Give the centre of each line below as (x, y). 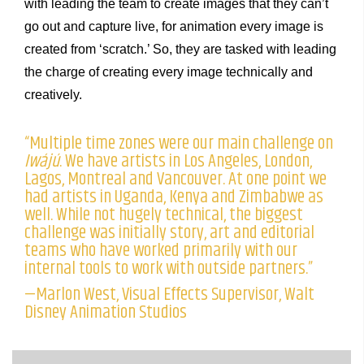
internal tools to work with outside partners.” (169, 268)
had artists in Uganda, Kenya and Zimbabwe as (174, 197)
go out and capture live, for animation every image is (174, 26)
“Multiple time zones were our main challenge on (179, 143)
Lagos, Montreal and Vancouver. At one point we (175, 179)
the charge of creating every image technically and (169, 71)
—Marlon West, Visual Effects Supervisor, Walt (169, 294)
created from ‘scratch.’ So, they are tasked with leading (180, 49)
